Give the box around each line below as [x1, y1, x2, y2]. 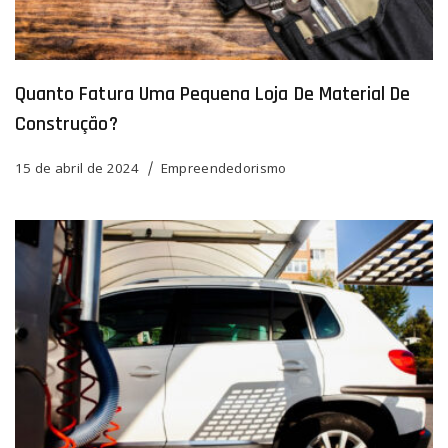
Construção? [15, 110, 118, 137]
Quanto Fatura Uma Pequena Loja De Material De [15, 80, 411, 107]
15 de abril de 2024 [15, 158, 140, 177]
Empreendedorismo [160, 158, 287, 177]
